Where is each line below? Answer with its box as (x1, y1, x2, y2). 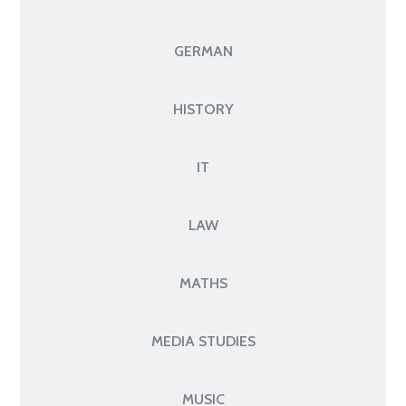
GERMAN (173, 42, 233, 60)
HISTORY (172, 100, 234, 118)
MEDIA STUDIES (150, 332, 256, 350)
